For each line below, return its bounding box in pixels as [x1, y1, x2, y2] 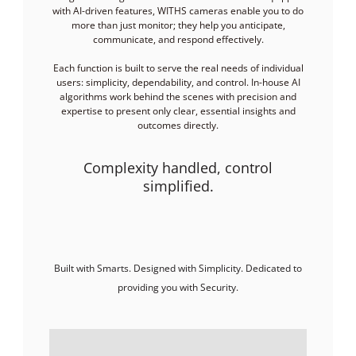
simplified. [142, 176, 214, 195]
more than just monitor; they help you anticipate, [71, 17, 285, 32]
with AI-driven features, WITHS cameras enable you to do [52, 3, 304, 17]
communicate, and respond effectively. [92, 32, 264, 46]
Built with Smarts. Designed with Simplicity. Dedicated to [54, 261, 302, 275]
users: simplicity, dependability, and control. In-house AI [56, 75, 300, 89]
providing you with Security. [118, 280, 238, 294]
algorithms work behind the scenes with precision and [60, 89, 296, 103]
